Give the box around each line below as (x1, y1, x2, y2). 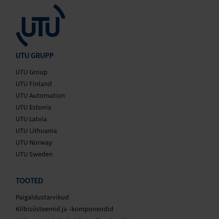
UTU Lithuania (16, 127, 57, 135)
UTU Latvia (16, 115, 47, 123)
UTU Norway (16, 138, 52, 147)
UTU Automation (16, 91, 65, 100)
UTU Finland (16, 80, 52, 88)
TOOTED (16, 177, 43, 185)
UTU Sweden (16, 150, 53, 158)
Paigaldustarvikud (16, 193, 69, 201)
